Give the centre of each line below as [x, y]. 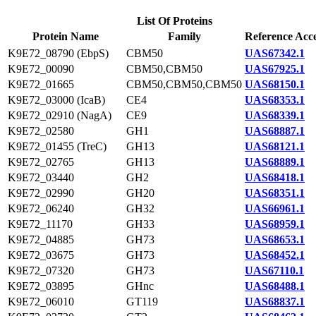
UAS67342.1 [275, 53]
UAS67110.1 [274, 271]
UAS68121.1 [275, 146]
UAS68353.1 [275, 100]
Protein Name [66, 36]
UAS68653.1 [275, 239]
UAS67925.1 [275, 69]
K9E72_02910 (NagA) [60, 115]
